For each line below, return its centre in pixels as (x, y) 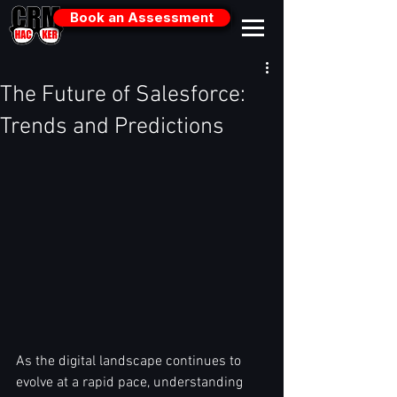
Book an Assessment (142, 18)
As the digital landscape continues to (130, 362)
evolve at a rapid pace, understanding (131, 383)
